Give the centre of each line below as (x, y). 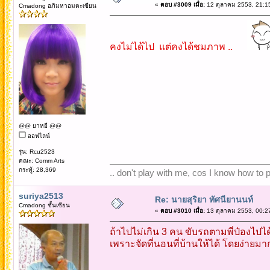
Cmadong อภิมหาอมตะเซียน (57, 5)
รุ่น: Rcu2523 (36, 151)
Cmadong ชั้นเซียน (44, 205)
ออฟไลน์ (38, 136)
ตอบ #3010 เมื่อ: (182, 210)
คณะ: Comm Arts (41, 160)
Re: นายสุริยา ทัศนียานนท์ (204, 199)
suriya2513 (41, 196)
